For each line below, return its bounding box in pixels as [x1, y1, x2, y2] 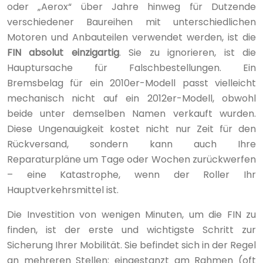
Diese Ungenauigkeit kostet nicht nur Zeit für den [7, 122, 256, 136]
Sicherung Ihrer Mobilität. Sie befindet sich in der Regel [7, 238, 256, 252]
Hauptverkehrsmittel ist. [7, 183, 119, 197]
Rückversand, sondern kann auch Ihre [7, 137, 256, 151]
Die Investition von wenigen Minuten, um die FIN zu [7, 207, 256, 221]
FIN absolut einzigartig [7, 45, 119, 59]
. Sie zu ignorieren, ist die [119, 45, 257, 59]
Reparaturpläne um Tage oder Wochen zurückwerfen [7, 152, 256, 166]
